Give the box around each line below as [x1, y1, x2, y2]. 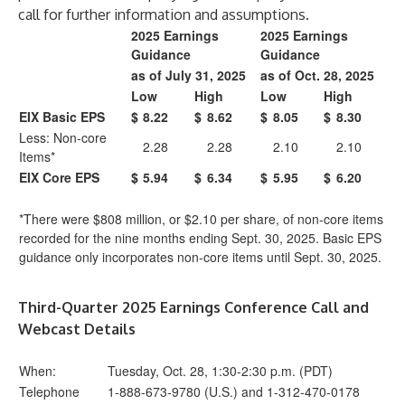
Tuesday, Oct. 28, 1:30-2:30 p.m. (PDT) [108, 362, 333, 380]
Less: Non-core [19, 128, 107, 146]
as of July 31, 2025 [131, 66, 246, 84]
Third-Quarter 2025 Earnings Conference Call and [18, 298, 369, 316]
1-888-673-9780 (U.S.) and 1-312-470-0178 [108, 382, 360, 400]
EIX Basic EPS [19, 108, 105, 126]
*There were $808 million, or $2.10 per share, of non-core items [19, 210, 383, 228]
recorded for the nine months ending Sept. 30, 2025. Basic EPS [19, 229, 381, 247]
